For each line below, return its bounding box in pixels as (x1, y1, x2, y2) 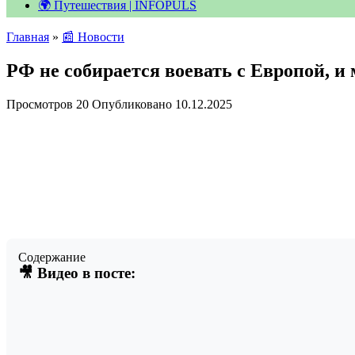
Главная (6, 30, 49, 44)
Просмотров (6, 97, 73, 111)
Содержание (18, 250, 86, 264)
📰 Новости (62, 30, 124, 44)
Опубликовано (92, 97, 172, 111)
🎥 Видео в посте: (18, 264, 136, 281)
